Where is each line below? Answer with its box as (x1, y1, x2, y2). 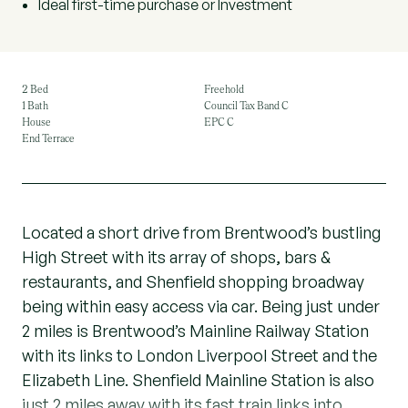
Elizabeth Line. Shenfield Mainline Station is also (22, 370, 374, 390)
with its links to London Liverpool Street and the (22, 345, 377, 365)
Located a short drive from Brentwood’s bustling (22, 222, 381, 242)
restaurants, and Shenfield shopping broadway (22, 271, 364, 291)
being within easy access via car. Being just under (22, 296, 380, 316)
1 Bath (22, 99, 48, 112)
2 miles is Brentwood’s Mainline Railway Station (22, 321, 369, 341)
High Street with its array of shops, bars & (22, 247, 331, 267)
